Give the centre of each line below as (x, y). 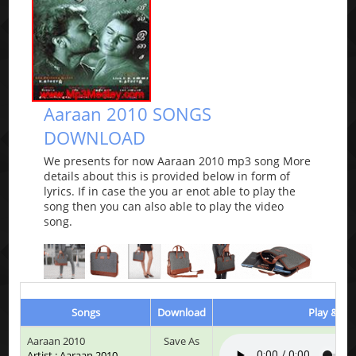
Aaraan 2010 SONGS (128, 114)
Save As (182, 341)
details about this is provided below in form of (167, 176)
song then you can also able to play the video (164, 207)
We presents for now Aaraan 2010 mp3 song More (178, 161)
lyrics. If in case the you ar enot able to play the (170, 192)
